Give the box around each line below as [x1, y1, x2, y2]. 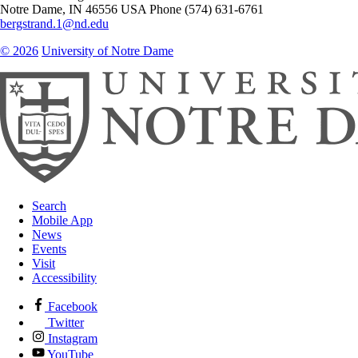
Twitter [45, 315, 84, 329]
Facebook [45, 299, 97, 313]
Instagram [45, 331, 97, 345]
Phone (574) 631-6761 [149, 2, 264, 16]
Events [32, 241, 66, 256]
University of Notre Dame [42, 43, 173, 58]
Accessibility [32, 270, 97, 284]
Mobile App [32, 213, 93, 227]
